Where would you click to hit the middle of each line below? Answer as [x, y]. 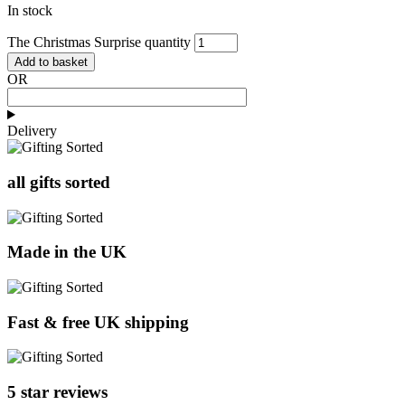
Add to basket [51, 62]
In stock [30, 11]
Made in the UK [67, 252]
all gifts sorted [59, 182]
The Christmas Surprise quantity [99, 42]
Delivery [32, 131]
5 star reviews [57, 392]
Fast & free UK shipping [98, 322]
